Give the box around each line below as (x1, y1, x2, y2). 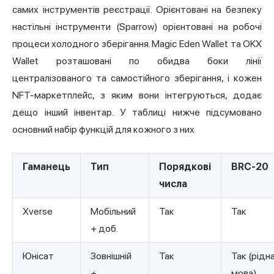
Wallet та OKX (199, 38, 262, 50)
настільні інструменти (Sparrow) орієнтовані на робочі (12, 21, 262, 33)
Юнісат (23, 250, 54, 262)
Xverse (23, 206, 53, 218)
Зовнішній (91, 250, 131, 262)
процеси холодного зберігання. (12, 38, 152, 50)
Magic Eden (152, 38, 200, 50)
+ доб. (91, 223, 118, 235)
